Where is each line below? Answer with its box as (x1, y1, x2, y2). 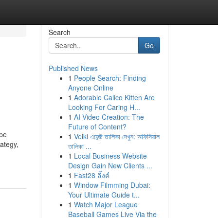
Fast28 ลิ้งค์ (73, 170, 109, 180)
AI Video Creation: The (73, 112, 144, 122)
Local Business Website (73, 151, 147, 161)
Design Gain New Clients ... (68, 161, 152, 170)
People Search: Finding (73, 73, 146, 83)
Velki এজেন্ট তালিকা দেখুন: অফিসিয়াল (73, 131, 160, 141)
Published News (48, 63, 98, 73)
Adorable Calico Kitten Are (73, 92, 155, 102)
